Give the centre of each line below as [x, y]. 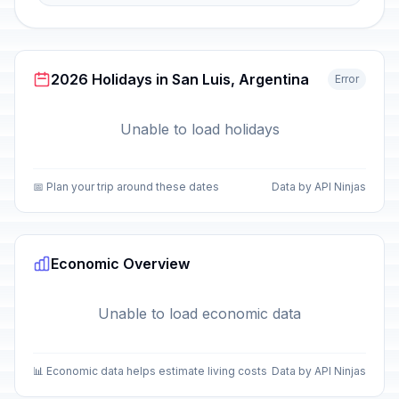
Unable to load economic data [199, 313]
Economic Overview [120, 264]
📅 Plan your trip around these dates [126, 187]
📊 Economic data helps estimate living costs [150, 371]
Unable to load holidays [199, 129]
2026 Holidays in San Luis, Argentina [180, 79]
